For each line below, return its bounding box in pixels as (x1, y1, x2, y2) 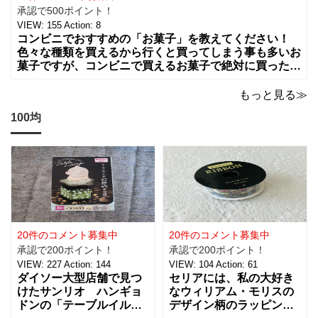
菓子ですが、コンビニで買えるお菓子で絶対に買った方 (17, 59, 301, 72)
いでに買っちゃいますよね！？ (17, 86, 176, 99)
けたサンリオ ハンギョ (17, 285, 142, 298)
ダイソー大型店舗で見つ (17, 272, 142, 285)
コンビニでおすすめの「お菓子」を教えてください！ (17, 32, 290, 45)
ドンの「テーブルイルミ (17, 299, 142, 312)
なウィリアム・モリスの (169, 285, 294, 298)
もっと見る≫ (239, 88, 307, 101)
